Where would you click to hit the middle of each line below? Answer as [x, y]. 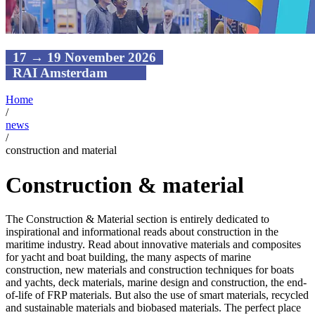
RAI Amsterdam [78, 72]
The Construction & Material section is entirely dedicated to [137, 219]
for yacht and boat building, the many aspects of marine [128, 257]
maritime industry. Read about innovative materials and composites [153, 245]
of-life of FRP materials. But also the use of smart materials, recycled [157, 295]
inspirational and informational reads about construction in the [142, 232]
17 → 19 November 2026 [86, 57]
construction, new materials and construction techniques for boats [150, 270]
